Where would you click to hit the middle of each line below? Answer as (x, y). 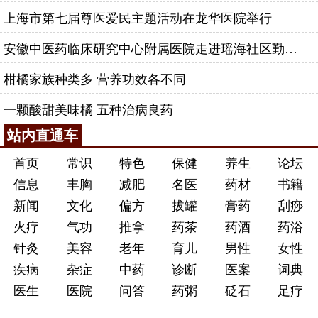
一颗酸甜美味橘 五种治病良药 (88, 109)
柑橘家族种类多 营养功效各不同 (95, 78)
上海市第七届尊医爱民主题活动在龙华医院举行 (138, 17)
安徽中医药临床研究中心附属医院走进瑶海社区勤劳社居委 (291, 48)
